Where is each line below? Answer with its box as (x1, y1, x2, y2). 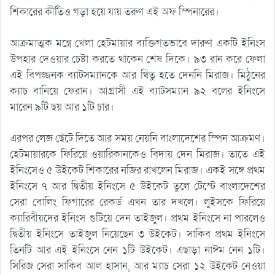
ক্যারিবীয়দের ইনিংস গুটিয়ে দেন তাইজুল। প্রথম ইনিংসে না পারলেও (10, 211, 265, 225)
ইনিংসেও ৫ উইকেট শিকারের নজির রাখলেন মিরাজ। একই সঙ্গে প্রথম (10, 163, 265, 177)
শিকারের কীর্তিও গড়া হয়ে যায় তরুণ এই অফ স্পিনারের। (10, 4, 219, 19)
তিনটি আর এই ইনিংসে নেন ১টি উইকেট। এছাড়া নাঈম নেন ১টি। (10, 242, 265, 257)
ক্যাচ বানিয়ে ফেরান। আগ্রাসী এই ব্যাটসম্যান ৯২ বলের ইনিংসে (10, 83, 265, 98)
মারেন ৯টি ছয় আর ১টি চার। (10, 99, 114, 114)
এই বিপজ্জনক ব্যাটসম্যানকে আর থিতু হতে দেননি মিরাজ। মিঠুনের (10, 68, 265, 82)
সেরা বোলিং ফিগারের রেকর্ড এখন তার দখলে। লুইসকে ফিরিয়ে (10, 195, 265, 209)
